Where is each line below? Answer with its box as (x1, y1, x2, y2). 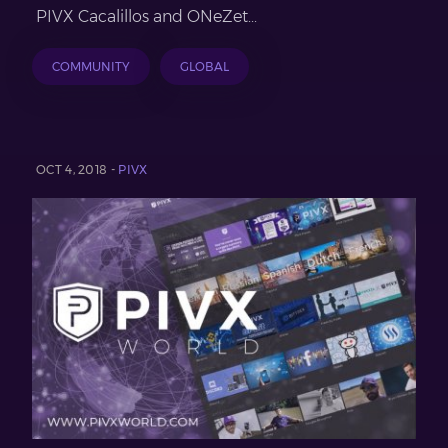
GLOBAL (180, 58, 229, 74)
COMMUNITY (52, 58, 130, 74)
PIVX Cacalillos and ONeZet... (36, 6, 257, 26)
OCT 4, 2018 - (36, 161, 119, 177)
